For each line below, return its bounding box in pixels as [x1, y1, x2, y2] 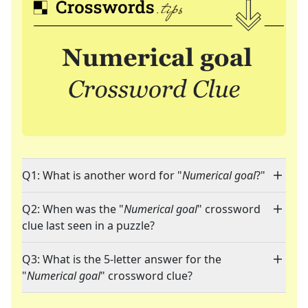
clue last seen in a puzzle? [22, 218, 155, 234]
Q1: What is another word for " [22, 168, 182, 184]
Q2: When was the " [22, 201, 124, 217]
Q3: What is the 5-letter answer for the [22, 252, 221, 267]
